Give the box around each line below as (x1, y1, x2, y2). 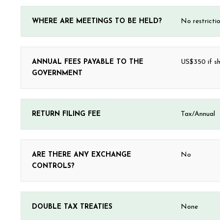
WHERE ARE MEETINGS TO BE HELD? (32, 18, 162, 25)
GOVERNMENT (32, 70, 82, 77)
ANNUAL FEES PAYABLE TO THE (32, 58, 143, 66)
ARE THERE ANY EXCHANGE (32, 151, 131, 159)
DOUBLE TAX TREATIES (32, 203, 112, 211)
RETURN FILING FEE (32, 110, 101, 118)
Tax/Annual (181, 110, 216, 118)
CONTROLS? (32, 163, 75, 170)
